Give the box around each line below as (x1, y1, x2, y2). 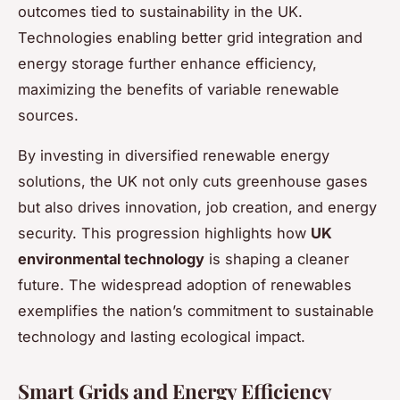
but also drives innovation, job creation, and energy (18, 197, 377, 216)
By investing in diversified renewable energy (18, 146, 329, 164)
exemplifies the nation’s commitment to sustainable (18, 301, 374, 320)
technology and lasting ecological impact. (18, 327, 305, 346)
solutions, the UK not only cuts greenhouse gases (18, 171, 368, 190)
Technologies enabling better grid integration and (18, 28, 362, 46)
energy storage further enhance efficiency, (18, 54, 317, 72)
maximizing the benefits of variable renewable (18, 79, 339, 98)
